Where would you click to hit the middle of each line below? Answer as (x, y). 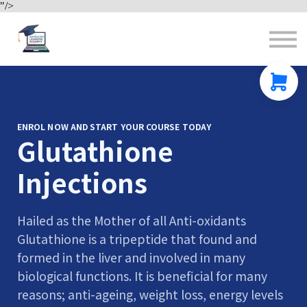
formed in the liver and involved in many (131, 258)
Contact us (153, 12)
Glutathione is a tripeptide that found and (137, 239)
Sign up (153, 82)
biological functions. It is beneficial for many (142, 276)
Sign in (153, 59)
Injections (82, 182)
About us (153, 36)
